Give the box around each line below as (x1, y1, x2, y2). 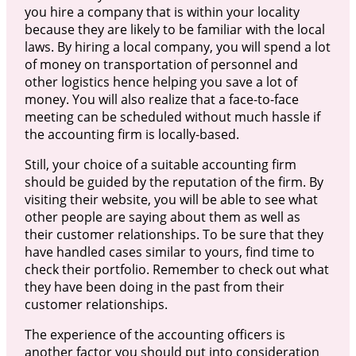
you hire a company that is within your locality (24, 2, 300, 21)
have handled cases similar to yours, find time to (24, 242, 315, 261)
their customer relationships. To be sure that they (24, 225, 323, 243)
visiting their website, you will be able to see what (24, 190, 318, 208)
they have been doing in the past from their (24, 277, 284, 296)
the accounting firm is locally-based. (24, 125, 239, 143)
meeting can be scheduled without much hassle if (24, 107, 320, 126)
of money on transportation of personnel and (24, 55, 298, 73)
